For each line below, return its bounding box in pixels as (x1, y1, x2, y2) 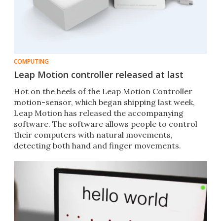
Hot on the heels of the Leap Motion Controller (14, 86, 192, 97)
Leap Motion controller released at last (14, 69, 184, 81)
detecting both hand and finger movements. (14, 141, 181, 151)
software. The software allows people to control (14, 119, 197, 129)
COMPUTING (14, 57, 49, 66)
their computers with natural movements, (14, 130, 173, 140)
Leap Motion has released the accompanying (14, 108, 184, 118)
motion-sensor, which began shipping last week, (14, 97, 195, 108)
